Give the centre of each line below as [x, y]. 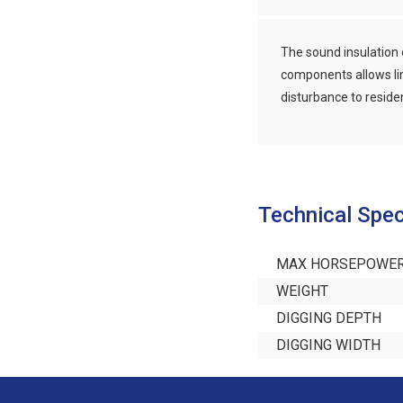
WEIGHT [302, 291]
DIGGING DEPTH [329, 318]
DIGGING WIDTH [328, 345]
